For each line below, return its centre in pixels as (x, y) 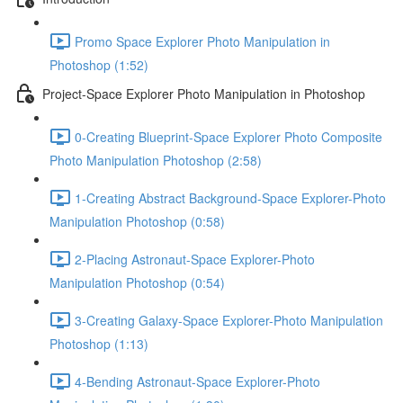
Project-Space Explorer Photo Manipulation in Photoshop (204, 93)
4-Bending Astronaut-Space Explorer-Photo (197, 381)
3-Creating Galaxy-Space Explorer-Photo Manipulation (229, 320)
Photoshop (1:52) (99, 65)
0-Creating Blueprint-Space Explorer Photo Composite (228, 136)
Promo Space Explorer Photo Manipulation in (202, 41)
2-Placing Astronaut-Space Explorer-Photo (195, 259)
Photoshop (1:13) (99, 344)
